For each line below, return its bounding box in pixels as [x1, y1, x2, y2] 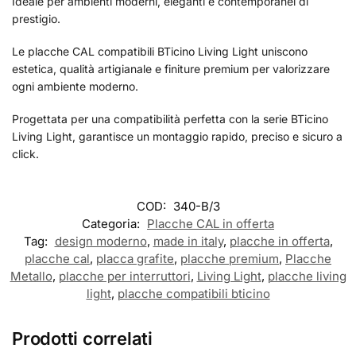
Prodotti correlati [12, 327, 153, 349]
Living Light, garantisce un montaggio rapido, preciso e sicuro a [12, 130, 342, 144]
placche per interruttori [58, 268, 191, 284]
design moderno [54, 233, 147, 249]
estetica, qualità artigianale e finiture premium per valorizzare [12, 62, 330, 76]
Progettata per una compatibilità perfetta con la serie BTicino [12, 112, 328, 126]
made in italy [153, 233, 223, 249]
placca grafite [96, 250, 174, 266]
